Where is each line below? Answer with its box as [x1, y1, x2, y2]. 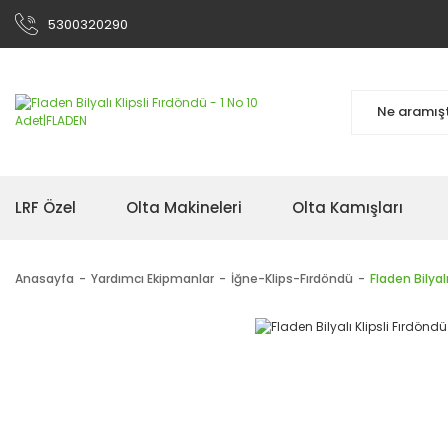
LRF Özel [15, 197, 76, 218]
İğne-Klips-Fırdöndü [231, 270, 353, 287]
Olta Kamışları [292, 197, 403, 218]
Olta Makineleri [126, 197, 242, 218]
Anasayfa [15, 270, 74, 287]
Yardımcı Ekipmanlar [91, 270, 214, 287]
